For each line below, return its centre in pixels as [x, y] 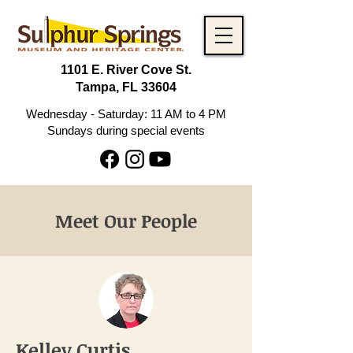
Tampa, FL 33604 [126, 87]
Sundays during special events [126, 130]
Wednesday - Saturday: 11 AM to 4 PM [126, 114]
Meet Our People [126, 221]
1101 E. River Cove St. [126, 70]
